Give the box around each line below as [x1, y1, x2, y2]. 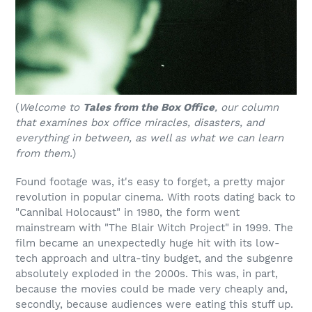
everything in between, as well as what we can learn [15, 131, 283, 144]
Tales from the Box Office [83, 100, 214, 114]
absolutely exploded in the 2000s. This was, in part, [15, 267, 278, 281]
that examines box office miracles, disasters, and [15, 116, 264, 129]
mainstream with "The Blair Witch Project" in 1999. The [15, 221, 293, 235]
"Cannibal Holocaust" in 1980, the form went [15, 206, 240, 219]
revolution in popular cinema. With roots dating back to [15, 191, 295, 204]
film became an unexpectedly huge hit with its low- [15, 237, 280, 250]
